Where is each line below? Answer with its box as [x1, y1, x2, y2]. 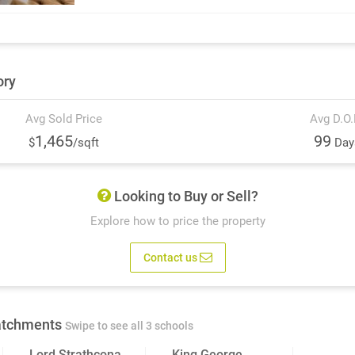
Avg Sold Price [25, 112, 102, 127]
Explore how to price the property [90, 214, 265, 229]
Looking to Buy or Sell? [110, 188, 258, 205]
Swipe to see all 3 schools [65, 319, 193, 333]
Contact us [143, 250, 200, 264]
